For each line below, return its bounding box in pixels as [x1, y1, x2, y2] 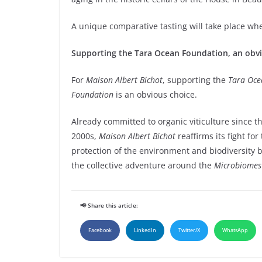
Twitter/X [178, 226, 200, 235]
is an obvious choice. [113, 89, 197, 101]
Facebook [88, 226, 112, 235]
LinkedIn [134, 226, 156, 235]
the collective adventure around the [71, 160, 214, 171]
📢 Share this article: [80, 201, 138, 210]
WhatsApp [222, 226, 248, 235]
